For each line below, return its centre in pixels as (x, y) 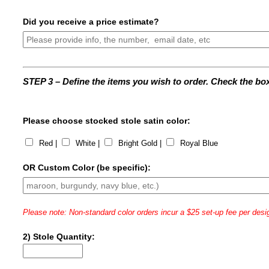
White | (88, 143)
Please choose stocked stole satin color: (107, 121)
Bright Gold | (140, 143)
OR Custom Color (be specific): (87, 168)
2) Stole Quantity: (59, 237)
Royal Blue (198, 143)
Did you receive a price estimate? (91, 22)
